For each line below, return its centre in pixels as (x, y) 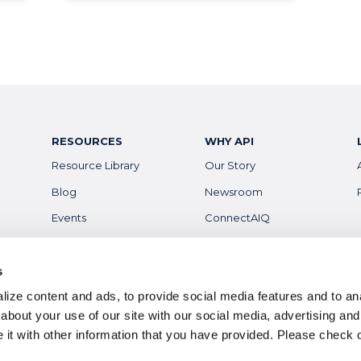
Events (69, 218)
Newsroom (233, 191)
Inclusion (227, 257)
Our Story (230, 166)
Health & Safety (92, 296)
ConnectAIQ (237, 218)
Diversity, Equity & (250, 244)
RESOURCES (87, 141)
